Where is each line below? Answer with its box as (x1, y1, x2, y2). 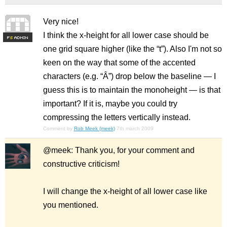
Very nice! (43, 17, 79, 26)
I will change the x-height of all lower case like (43, 187, 207, 196)
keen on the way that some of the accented (43, 58, 196, 67)
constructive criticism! (43, 160, 120, 168)
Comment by (43, 126, 74, 131)
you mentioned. (43, 201, 98, 209)
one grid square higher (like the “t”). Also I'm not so (43, 45, 222, 53)
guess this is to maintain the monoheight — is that (43, 86, 220, 94)
